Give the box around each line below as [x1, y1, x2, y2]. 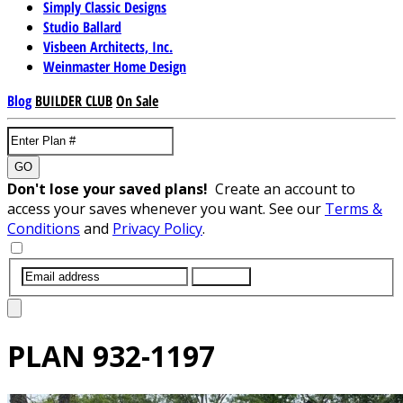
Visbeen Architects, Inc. [43, 36, 173, 57]
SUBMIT [199, 269, 244, 283]
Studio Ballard [43, 16, 121, 37]
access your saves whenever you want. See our [7, 198, 325, 219]
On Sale [116, 90, 158, 111]
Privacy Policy [112, 218, 202, 238]
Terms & [325, 198, 382, 219]
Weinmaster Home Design [43, 56, 186, 76]
